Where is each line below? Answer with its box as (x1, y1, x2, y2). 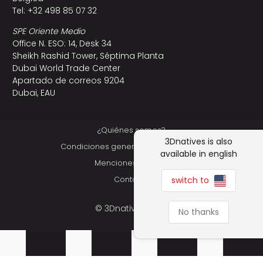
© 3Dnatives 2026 (95, 203, 168, 215)
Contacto (113, 174, 150, 185)
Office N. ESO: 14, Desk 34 (12, 38, 112, 50)
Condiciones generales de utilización (60, 141, 203, 152)
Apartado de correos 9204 (12, 75, 124, 87)
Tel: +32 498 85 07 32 (12, 5, 97, 17)
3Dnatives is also (164, 135, 232, 147)
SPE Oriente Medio (12, 25, 85, 38)
